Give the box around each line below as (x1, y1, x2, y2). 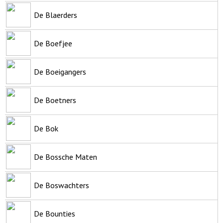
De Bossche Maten (34, 151, 97, 162)
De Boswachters (34, 180, 89, 190)
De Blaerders (34, 9, 77, 20)
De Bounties (34, 208, 75, 219)
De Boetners (34, 95, 76, 105)
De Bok (34, 123, 58, 133)
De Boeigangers (34, 66, 86, 77)
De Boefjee (34, 38, 72, 48)
